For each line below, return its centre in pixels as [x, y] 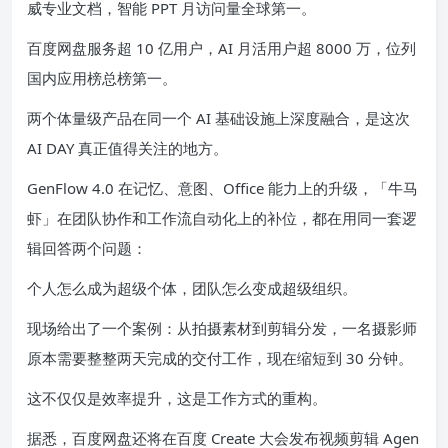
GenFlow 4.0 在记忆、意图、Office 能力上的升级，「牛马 [222, 187]
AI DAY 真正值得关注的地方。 [127, 147]
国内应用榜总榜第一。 [102, 77]
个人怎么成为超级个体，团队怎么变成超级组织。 [192, 287]
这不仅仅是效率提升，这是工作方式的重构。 [177, 397]
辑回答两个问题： [87, 247]
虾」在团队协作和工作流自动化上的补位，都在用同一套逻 [222, 217]
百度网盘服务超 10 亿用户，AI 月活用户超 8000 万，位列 [221, 47]
